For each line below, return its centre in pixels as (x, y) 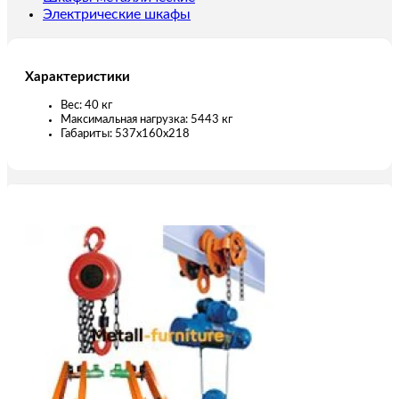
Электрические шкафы (117, 15)
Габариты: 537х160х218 (125, 134)
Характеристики (77, 77)
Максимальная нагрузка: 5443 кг (147, 119)
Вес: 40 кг (86, 105)
